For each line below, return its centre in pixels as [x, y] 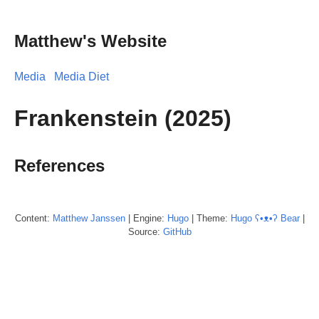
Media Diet [82, 76]
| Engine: [146, 218]
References [59, 165]
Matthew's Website [90, 41]
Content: [33, 218]
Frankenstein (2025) [123, 119]
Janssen [108, 218]
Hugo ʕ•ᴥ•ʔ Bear [265, 218]
